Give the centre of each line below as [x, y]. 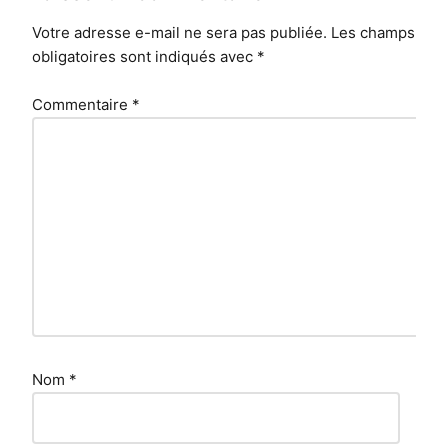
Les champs [373, 32]
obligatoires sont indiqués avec [144, 56]
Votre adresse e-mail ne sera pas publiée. [179, 32]
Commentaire [82, 104]
